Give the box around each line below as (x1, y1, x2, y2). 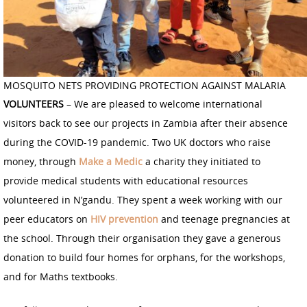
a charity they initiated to (143, 154, 260, 168)
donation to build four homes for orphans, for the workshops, (3, 250, 285, 264)
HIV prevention (90, 212, 158, 225)
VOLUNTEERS (3, 97, 64, 110)
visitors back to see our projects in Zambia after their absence (3, 116, 288, 130)
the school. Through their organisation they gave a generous (3, 231, 281, 245)
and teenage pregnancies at (158, 212, 290, 225)
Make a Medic (79, 154, 143, 168)
